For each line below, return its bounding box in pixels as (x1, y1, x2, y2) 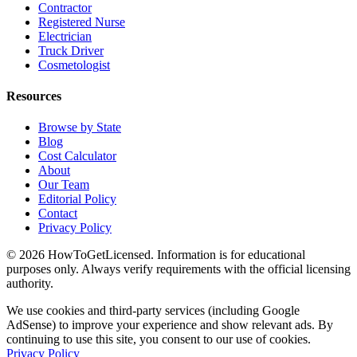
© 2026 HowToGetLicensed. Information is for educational (6, 248, 305, 262)
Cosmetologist (38, 57, 110, 72)
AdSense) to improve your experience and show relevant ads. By (6, 318, 333, 332)
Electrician (38, 29, 92, 43)
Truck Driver (38, 43, 104, 57)
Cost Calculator (38, 149, 116, 163)
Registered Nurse (38, 14, 125, 29)
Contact (38, 206, 77, 221)
